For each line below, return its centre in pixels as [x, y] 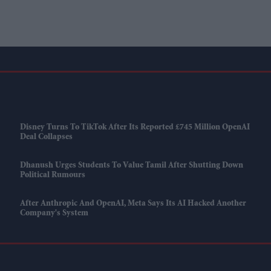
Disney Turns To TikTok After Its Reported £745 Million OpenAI [135, 128]
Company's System [54, 214]
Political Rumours [52, 176]
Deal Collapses [46, 138]
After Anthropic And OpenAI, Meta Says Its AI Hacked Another [133, 204]
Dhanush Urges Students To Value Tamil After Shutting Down [131, 166]
